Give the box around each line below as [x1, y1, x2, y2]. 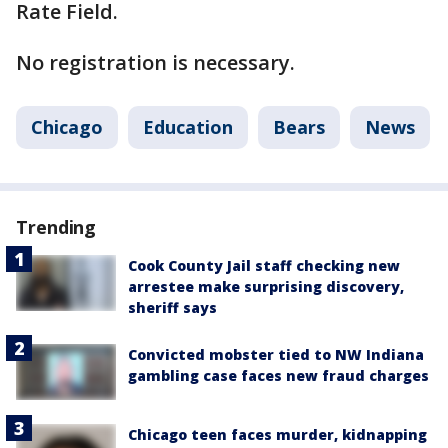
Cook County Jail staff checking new [128, 256, 400, 275]
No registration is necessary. [16, 49, 295, 76]
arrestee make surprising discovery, [128, 277, 404, 296]
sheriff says [128, 298, 217, 317]
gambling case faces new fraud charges [128, 366, 429, 385]
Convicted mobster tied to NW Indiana [128, 345, 424, 364]
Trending [16, 215, 97, 239]
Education [143, 115, 233, 139]
